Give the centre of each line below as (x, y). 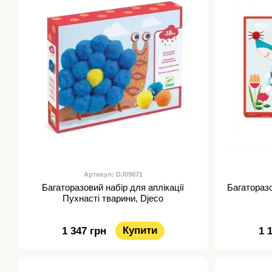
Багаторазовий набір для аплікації (113, 188)
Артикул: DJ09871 (113, 175)
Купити (140, 231)
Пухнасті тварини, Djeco (113, 199)
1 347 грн (84, 231)
